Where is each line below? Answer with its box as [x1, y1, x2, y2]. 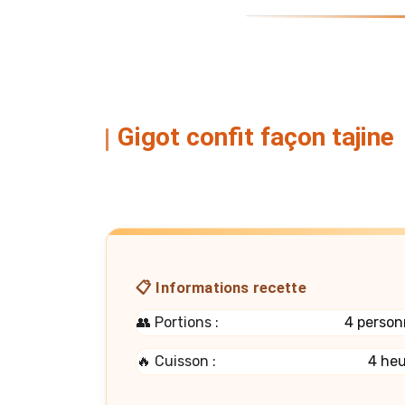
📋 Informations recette [136, 278, 306, 297]
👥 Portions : [137, 313, 219, 331]
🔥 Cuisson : [137, 353, 216, 371]
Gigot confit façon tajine [117, 122, 394, 153]
